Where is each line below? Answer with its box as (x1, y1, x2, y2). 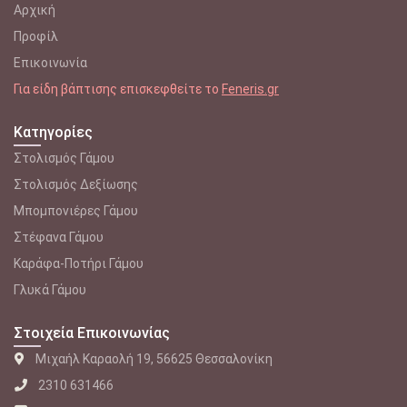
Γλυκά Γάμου (14, 282, 86, 297)
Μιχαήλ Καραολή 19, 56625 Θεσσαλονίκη (35, 351, 273, 366)
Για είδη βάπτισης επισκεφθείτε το (14, 81, 222, 96)
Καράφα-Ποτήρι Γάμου (14, 255, 144, 271)
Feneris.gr (222, 81, 279, 96)
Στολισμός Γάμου (14, 150, 114, 165)
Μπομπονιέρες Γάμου (14, 203, 138, 218)
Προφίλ (14, 28, 58, 44)
